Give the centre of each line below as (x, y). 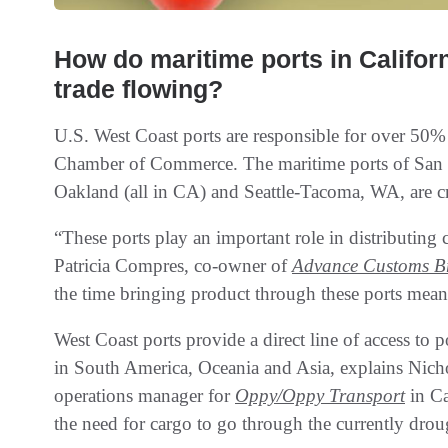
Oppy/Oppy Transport (320, 395)
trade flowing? (138, 88)
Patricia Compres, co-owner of (173, 265)
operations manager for (144, 395)
